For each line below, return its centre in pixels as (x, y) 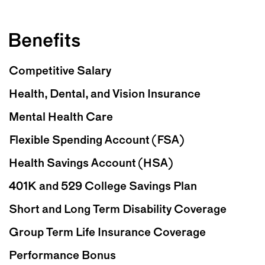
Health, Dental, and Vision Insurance (105, 95)
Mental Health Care (61, 118)
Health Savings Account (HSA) (91, 164)
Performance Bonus (62, 256)
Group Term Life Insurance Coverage (107, 233)
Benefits (45, 42)
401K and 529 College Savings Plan (103, 187)
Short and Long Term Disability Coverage (118, 210)
